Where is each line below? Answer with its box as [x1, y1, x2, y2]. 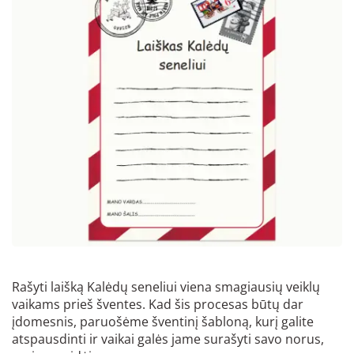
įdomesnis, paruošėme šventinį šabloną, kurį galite [12, 312, 314, 330]
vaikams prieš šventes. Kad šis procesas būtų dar [12, 295, 303, 313]
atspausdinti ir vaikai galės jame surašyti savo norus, [12, 330, 324, 348]
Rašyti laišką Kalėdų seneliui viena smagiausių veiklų [12, 277, 320, 296]
